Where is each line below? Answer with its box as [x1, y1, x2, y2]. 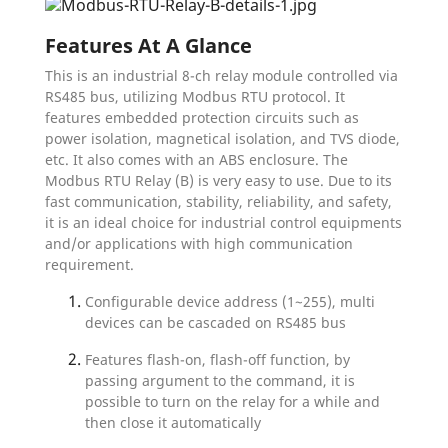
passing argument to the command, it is [85, 370, 355, 390]
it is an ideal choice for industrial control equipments [45, 212, 402, 232]
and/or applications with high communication [45, 233, 353, 253]
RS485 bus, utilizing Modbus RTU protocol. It [45, 86, 345, 106]
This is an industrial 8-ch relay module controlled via [45, 65, 398, 85]
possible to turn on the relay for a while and [85, 391, 380, 411]
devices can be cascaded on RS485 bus [85, 312, 346, 332]
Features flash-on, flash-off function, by [85, 349, 350, 369]
